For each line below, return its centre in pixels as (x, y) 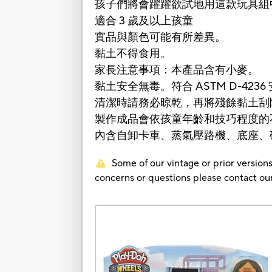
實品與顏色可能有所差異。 (161, 38)
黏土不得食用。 (133, 54)
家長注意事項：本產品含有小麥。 (177, 70)
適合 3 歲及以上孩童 (144, 21)
